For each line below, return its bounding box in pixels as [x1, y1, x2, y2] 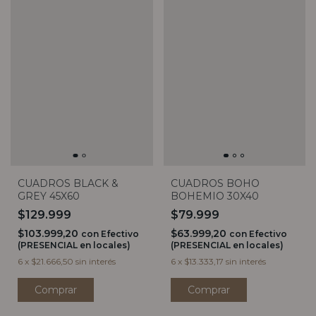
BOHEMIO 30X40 [170, 189, 259, 202]
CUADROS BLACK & [18, 176, 119, 190]
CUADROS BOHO [170, 176, 260, 190]
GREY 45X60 [18, 189, 80, 202]
